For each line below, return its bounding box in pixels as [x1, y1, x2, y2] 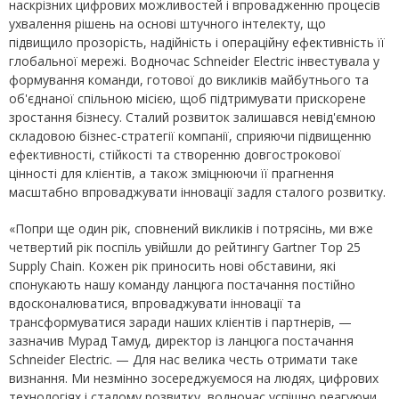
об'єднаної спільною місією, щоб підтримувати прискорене [9, 90, 366, 108]
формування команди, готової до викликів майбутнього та [9, 71, 369, 89]
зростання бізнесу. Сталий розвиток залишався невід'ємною [9, 109, 376, 126]
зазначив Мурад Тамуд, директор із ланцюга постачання [9, 332, 354, 350]
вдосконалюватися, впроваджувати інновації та [9, 295, 301, 313]
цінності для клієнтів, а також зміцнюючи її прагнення [9, 165, 334, 183]
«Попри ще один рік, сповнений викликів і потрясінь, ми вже [9, 220, 373, 238]
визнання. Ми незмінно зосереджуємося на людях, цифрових [9, 370, 379, 387]
